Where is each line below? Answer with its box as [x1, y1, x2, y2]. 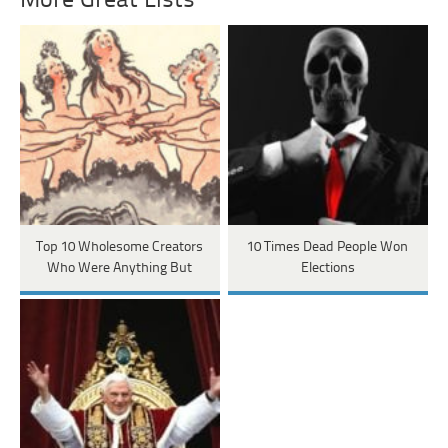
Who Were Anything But [47, 261, 193, 277]
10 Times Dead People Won [247, 240, 409, 256]
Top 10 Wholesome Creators [36, 240, 204, 256]
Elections [300, 261, 355, 277]
